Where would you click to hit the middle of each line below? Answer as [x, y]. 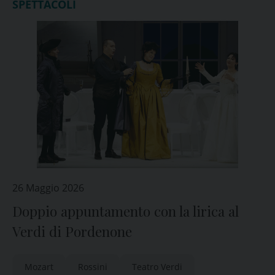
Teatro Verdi [157, 267]
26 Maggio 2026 [48, 188]
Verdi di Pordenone [72, 231]
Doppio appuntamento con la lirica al [126, 211]
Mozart [39, 267]
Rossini [93, 267]
